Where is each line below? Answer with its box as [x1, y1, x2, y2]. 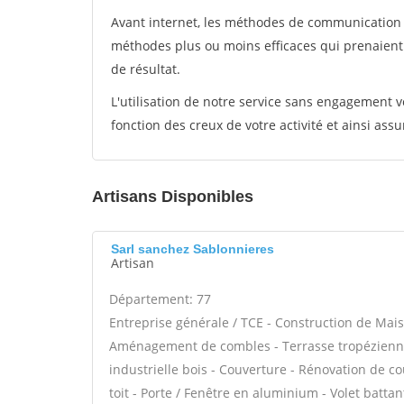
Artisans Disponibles [92, 188, 253, 206]
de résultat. [111, 60, 180, 78]
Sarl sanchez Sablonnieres [111, 242, 274, 256]
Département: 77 [109, 290, 211, 308]
